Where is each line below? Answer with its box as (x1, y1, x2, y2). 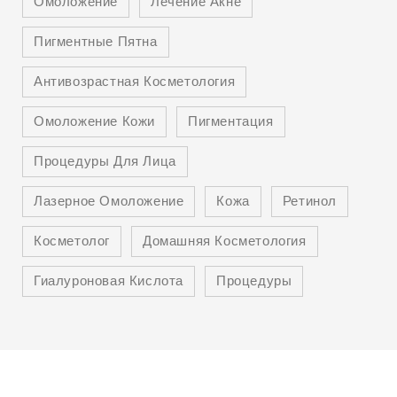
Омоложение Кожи (34, 111, 155, 134)
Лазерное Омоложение (34, 191, 184, 214)
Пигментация (188, 111, 274, 134)
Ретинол (282, 191, 338, 214)
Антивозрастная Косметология (34, 71, 236, 94)
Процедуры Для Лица (34, 151, 176, 174)
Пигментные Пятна (34, 31, 158, 54)
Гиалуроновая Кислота (34, 270, 183, 293)
